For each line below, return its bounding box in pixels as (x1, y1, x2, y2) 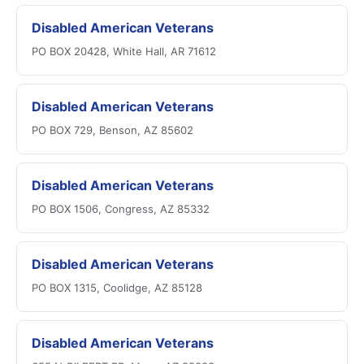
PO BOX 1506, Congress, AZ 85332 (32, 202, 210, 215)
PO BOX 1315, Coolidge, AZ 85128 (32, 281, 202, 294)
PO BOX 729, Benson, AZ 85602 (32, 123, 193, 136)
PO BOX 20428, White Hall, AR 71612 (32, 45, 216, 58)
